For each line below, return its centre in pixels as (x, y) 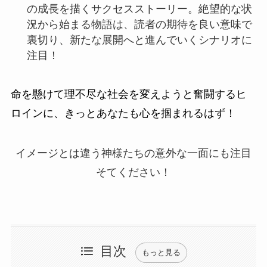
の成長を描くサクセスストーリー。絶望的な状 (139, 9)
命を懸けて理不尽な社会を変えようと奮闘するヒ (128, 94)
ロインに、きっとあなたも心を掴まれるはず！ (123, 113)
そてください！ (133, 173)
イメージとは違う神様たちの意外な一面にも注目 (133, 153)
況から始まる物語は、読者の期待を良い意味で (139, 24)
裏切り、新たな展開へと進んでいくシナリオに (139, 40)
